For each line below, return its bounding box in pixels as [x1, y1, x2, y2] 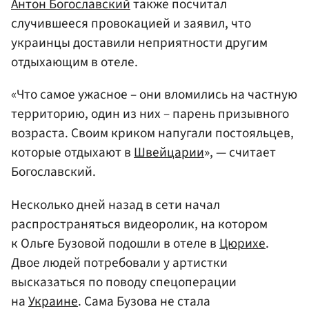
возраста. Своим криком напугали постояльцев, [11, 123, 294, 143]
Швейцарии [134, 143, 204, 163]
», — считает [204, 143, 276, 163]
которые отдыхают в [11, 143, 134, 163]
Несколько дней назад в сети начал [11, 195, 220, 215]
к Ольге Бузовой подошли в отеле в [11, 233, 219, 253]
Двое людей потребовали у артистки [11, 252, 228, 272]
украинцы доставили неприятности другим [11, 33, 268, 53]
